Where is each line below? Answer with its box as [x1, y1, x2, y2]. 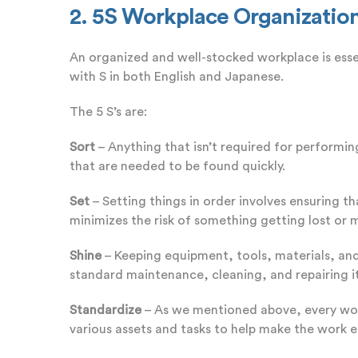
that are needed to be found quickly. [70, 159, 285, 173]
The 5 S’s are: [70, 105, 147, 118]
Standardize [70, 303, 141, 316]
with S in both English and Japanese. [70, 70, 287, 83]
